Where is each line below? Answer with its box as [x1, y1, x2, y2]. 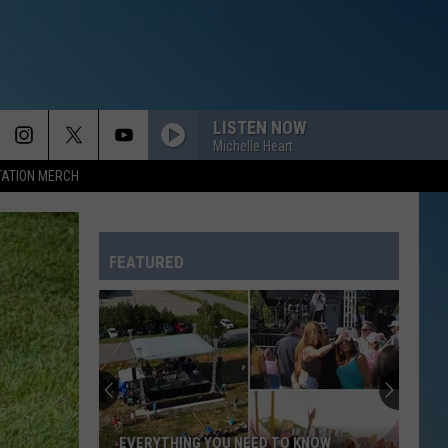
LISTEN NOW [213, 116, 306, 138]
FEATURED [109, 252, 184, 272]
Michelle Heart [213, 137, 293, 154]
